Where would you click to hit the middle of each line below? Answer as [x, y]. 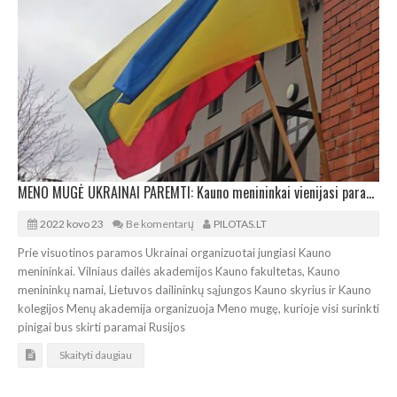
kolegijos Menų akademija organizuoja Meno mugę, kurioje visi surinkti [198, 309]
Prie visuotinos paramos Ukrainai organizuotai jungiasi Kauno [175, 253]
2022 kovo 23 [72, 224]
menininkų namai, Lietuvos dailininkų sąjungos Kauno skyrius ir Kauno [195, 290]
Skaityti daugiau [96, 355]
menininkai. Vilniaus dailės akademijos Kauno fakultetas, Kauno [179, 272]
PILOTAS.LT [240, 224]
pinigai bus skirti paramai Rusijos [101, 327]
